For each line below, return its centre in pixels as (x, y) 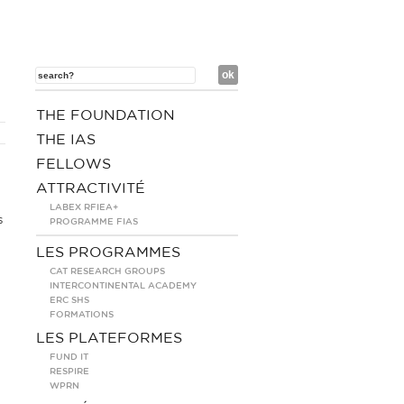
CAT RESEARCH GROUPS (107, 271)
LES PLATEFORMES (109, 338)
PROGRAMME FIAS (94, 222)
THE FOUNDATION (106, 115)
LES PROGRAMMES (108, 252)
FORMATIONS (82, 315)
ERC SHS (69, 300)
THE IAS (66, 140)
